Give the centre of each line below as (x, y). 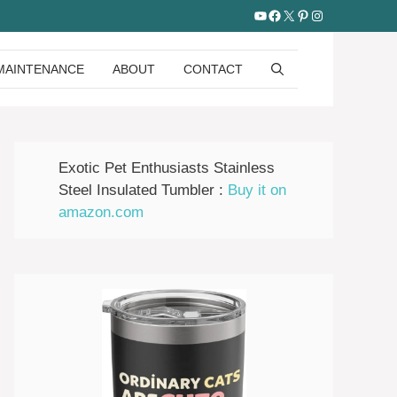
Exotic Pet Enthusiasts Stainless (167, 168)
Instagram (340, 14)
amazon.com (101, 212)
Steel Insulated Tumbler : (143, 190)
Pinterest (323, 14)
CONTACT (213, 69)
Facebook (298, 14)
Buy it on (257, 190)
